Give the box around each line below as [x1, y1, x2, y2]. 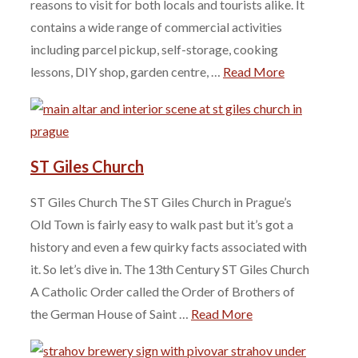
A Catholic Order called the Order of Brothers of [30, 283, 295, 299]
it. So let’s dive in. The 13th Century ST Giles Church [30, 261, 309, 276]
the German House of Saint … [30, 305, 191, 321]
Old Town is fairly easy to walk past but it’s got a [30, 216, 293, 232]
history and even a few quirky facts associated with [30, 238, 307, 254]
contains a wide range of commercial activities [30, 19, 282, 35]
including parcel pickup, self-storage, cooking [30, 42, 278, 58]
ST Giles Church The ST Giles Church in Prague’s [30, 193, 292, 209]
